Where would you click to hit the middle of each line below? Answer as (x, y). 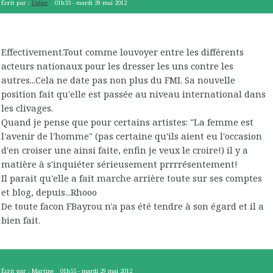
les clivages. (27, 108)
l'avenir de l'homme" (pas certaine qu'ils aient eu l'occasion (132, 136)
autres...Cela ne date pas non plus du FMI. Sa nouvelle (118, 80)
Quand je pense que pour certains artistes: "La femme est (127, 122)
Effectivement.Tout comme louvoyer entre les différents (122, 51)
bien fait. (21, 220)
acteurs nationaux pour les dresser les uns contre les (117, 66)
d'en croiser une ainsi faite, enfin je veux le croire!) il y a (125, 150)
